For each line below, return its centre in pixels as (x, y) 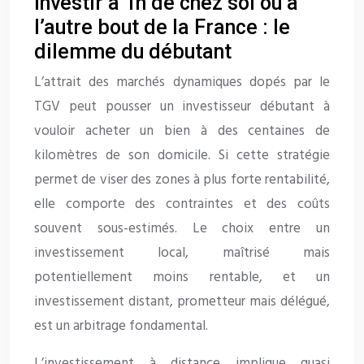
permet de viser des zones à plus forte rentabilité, (182, 180)
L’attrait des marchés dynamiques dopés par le (182, 82)
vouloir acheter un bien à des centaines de (182, 131)
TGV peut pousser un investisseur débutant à (182, 106)
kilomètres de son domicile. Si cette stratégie (182, 155)
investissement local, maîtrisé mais (182, 253)
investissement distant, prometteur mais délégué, (182, 301)
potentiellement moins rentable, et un (182, 277)
